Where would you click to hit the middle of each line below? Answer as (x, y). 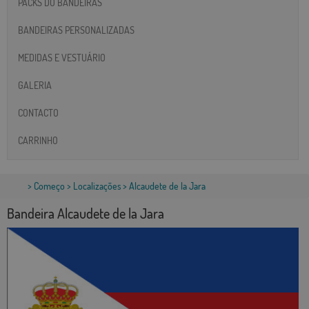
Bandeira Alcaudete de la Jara (86, 213)
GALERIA (35, 85)
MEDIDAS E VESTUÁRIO (62, 57)
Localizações (97, 186)
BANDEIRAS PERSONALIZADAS (76, 30)
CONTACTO (38, 112)
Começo (49, 186)
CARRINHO (38, 140)
